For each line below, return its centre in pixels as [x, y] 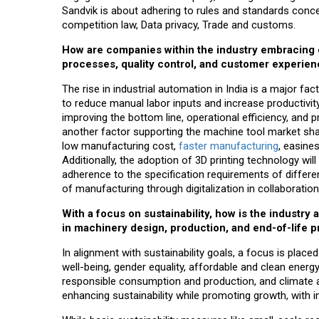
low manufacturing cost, [120, 146]
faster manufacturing [229, 146]
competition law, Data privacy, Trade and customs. [179, 25]
